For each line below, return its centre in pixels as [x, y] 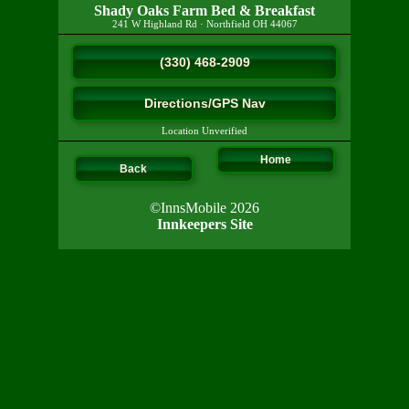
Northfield [228, 24]
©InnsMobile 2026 [204, 207]
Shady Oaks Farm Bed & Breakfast [204, 10]
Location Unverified [204, 131]
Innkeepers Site [204, 224]
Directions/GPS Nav [204, 103]
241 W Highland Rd [154, 24]
